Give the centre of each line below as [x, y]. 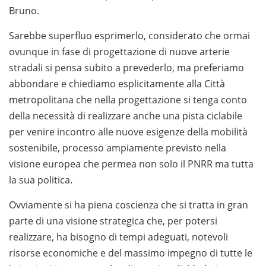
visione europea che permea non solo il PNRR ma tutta [131, 164]
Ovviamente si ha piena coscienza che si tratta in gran [129, 205]
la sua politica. [41, 180]
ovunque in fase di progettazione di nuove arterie [119, 52]
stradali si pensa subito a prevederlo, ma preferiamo [126, 68]
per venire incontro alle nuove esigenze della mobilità [128, 132]
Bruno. [24, 11]
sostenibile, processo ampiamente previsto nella [118, 148]
